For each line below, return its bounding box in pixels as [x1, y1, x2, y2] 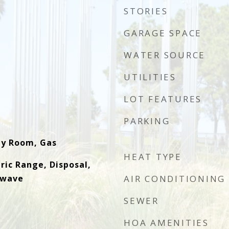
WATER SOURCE [124, 49, 205, 61]
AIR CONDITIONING [124, 173, 225, 185]
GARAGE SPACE [124, 27, 202, 39]
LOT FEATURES [124, 93, 202, 105]
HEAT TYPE [124, 151, 182, 163]
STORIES [124, 5, 168, 17]
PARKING [124, 115, 170, 127]
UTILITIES [124, 71, 176, 83]
